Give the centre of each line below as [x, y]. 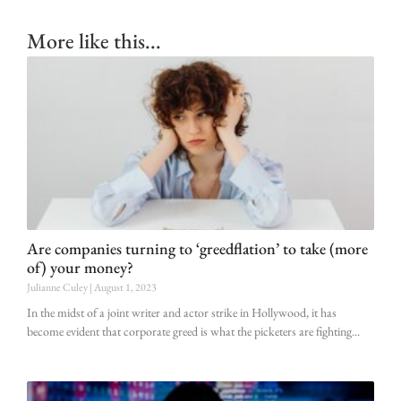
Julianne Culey [58, 288]
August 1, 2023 [125, 288]
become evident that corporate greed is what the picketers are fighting [189, 332]
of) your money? [80, 268]
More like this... [94, 41]
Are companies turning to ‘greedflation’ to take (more [197, 249]
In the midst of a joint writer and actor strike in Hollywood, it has [182, 313]
